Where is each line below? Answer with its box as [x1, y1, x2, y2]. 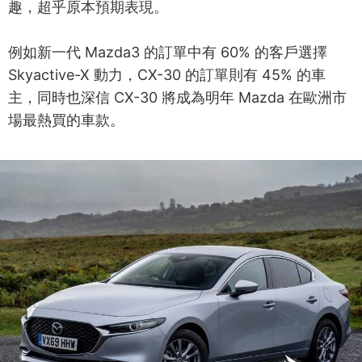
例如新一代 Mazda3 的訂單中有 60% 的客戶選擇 [8, 43, 327, 61]
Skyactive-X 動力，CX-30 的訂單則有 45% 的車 [8, 65, 326, 83]
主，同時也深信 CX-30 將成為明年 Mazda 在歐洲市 [8, 88, 347, 106]
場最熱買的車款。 [8, 111, 124, 128]
